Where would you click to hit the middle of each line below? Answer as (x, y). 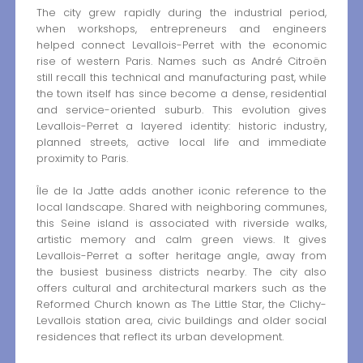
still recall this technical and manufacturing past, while (181, 77)
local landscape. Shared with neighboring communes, (181, 207)
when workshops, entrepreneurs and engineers (181, 28)
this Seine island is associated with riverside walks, (181, 224)
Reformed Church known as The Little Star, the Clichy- (181, 305)
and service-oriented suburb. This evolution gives (181, 109)
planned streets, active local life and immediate (181, 142)
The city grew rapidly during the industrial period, (181, 12)
